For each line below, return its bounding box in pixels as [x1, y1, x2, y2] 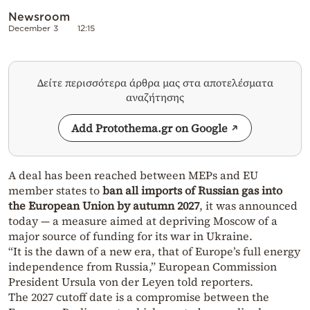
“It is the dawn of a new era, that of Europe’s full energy [8, 243, 300, 259]
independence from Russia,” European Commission [8, 258, 277, 274]
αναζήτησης [126, 89, 184, 104]
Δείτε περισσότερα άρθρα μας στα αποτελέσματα [37, 75, 273, 90]
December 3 [8, 23, 58, 33]
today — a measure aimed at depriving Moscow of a [8, 212, 277, 228]
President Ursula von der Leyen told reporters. [8, 273, 253, 289]
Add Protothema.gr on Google [71, 120, 228, 136]
